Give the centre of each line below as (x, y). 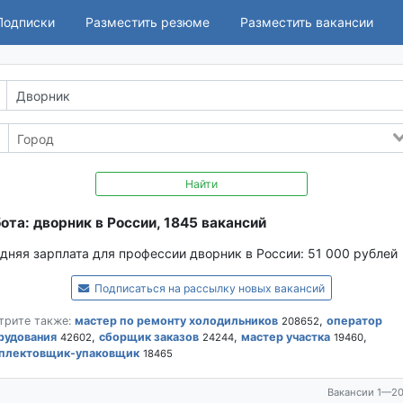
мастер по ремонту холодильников (176, 321)
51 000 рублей (352, 254)
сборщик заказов (148, 337)
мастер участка (285, 337)
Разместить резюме (148, 22)
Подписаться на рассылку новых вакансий (209, 289)
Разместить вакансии (307, 22)
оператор (354, 321)
